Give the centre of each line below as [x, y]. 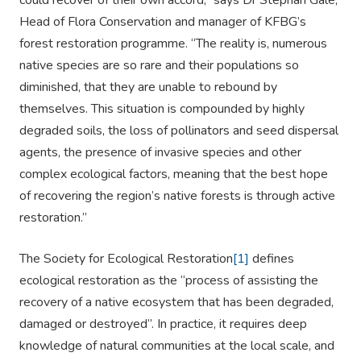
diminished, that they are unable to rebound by [148, 87]
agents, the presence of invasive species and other [160, 153]
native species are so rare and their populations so [159, 66]
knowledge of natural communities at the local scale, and [177, 346]
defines [272, 259]
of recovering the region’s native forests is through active [177, 196]
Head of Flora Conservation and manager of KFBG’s [163, 22]
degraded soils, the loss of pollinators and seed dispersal [179, 131]
